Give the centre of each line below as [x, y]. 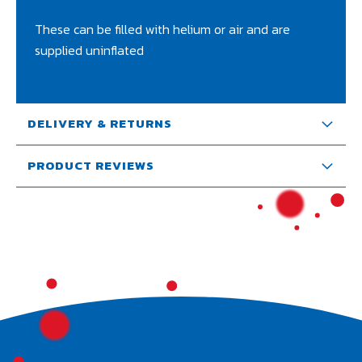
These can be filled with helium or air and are [162, 29]
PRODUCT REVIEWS [91, 165]
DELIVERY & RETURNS [100, 123]
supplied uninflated [89, 50]
